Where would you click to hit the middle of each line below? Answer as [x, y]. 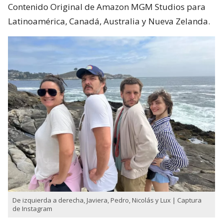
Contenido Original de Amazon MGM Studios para [107, 7]
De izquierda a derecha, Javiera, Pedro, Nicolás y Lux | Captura [107, 200]
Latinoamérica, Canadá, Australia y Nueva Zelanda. [109, 21]
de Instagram [32, 209]
